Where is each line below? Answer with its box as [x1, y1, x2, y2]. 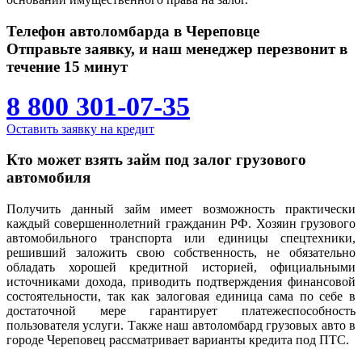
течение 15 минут [6, 57, 128, 75]
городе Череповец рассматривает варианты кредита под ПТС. [6, 332, 349, 347]
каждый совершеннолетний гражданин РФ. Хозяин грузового [6, 216, 356, 230]
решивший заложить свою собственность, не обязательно [6, 245, 356, 259]
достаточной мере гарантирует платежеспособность [6, 303, 356, 318]
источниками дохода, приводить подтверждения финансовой [6, 274, 356, 288]
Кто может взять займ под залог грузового [6, 151, 306, 169]
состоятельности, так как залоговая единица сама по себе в [6, 288, 356, 303]
